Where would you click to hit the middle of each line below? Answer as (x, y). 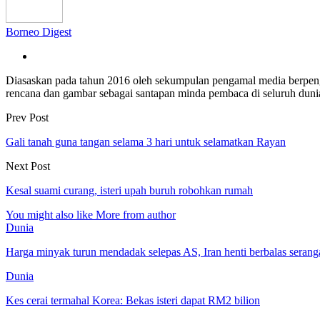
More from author (136, 214)
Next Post (28, 166)
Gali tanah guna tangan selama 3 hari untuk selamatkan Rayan (146, 141)
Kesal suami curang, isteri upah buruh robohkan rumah (129, 190)
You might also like (49, 214)
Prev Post (27, 117)
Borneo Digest (39, 31)
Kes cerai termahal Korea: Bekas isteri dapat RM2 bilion (133, 300)
